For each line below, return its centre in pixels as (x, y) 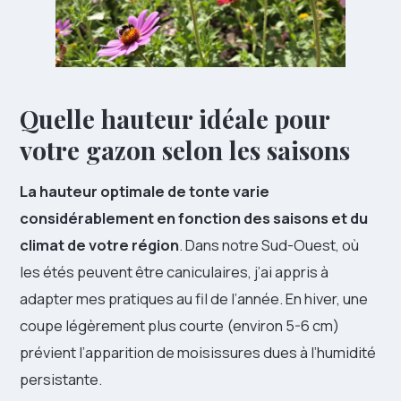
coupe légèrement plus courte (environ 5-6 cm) (179, 326)
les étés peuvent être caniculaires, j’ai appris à (174, 272)
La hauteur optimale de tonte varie (145, 192)
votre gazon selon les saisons (185, 150)
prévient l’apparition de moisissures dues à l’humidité (198, 353)
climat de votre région (99, 245)
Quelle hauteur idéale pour (175, 119)
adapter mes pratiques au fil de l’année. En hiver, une (194, 299)
